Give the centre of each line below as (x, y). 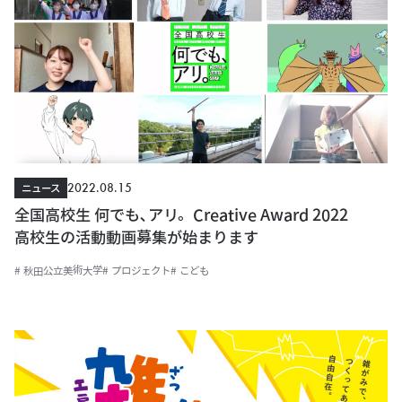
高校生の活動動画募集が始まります (136, 237)
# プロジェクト (136, 271)
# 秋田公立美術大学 (58, 271)
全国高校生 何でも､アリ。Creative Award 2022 (197, 215)
